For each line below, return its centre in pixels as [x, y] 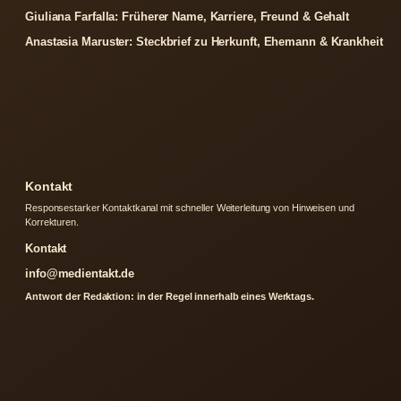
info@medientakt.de [80, 274]
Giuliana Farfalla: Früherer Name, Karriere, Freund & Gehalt [188, 17]
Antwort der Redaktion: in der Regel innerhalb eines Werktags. [170, 297]
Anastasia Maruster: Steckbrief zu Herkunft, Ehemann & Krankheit [204, 42]
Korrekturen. [52, 222]
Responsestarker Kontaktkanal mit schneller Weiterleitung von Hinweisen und [190, 208]
